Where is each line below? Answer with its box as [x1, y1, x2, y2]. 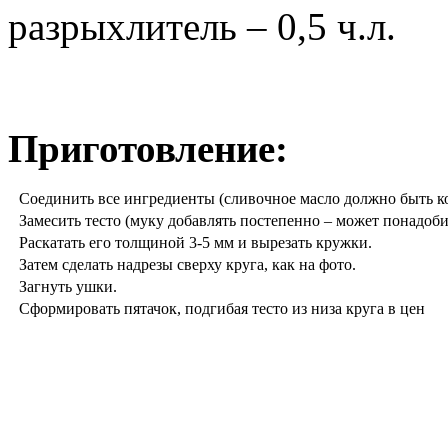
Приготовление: [8, 127, 288, 171]
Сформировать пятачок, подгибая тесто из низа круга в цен [19, 300, 425, 318]
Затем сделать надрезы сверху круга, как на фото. [19, 256, 356, 274]
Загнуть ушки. [19, 278, 117, 296]
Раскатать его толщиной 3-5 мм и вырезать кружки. [19, 234, 372, 252]
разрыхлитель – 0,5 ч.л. [8, 5, 396, 49]
